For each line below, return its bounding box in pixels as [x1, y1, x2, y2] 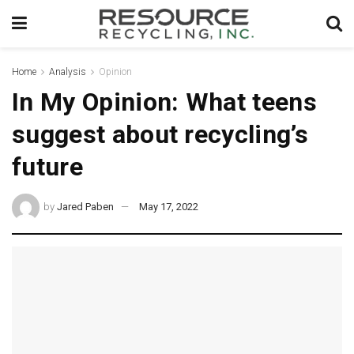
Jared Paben [57, 200, 115, 213]
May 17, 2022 [139, 200, 199, 213]
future [12, 152, 83, 182]
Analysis [49, 66, 86, 77]
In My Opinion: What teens [12, 87, 318, 117]
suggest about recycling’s [12, 119, 309, 149]
